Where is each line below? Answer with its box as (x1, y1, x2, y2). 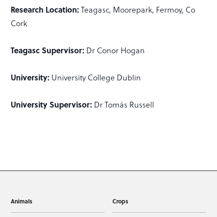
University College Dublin (49, 72, 141, 83)
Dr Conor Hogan (86, 45, 145, 56)
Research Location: (11, 4, 81, 15)
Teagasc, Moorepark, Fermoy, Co (81, 4, 196, 15)
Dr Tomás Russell (94, 99, 155, 110)
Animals (11, 197, 33, 206)
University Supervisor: (11, 99, 94, 110)
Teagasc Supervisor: (11, 45, 87, 56)
